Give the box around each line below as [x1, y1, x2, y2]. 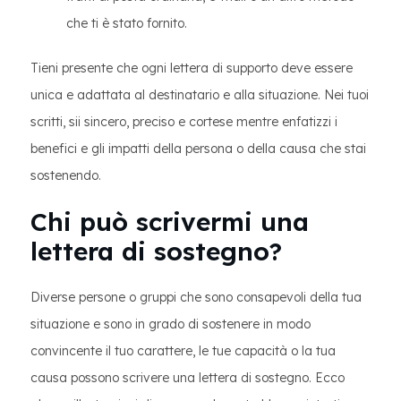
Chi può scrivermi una [30, 206, 309, 237]
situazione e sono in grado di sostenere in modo [30, 316, 311, 332]
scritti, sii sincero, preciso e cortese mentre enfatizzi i [30, 114, 337, 130]
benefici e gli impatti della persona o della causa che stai [30, 141, 366, 157]
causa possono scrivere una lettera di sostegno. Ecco [30, 370, 345, 386]
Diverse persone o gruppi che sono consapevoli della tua [30, 289, 362, 305]
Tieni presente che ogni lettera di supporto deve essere [30, 60, 353, 76]
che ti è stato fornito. [66, 15, 187, 31]
